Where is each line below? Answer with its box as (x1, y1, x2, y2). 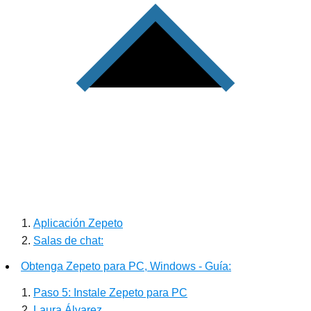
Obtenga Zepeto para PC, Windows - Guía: (21, 260, 231, 272)
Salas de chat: (33, 234, 103, 246)
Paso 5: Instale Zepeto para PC (33, 286, 187, 299)
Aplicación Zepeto (33, 217, 123, 229)
